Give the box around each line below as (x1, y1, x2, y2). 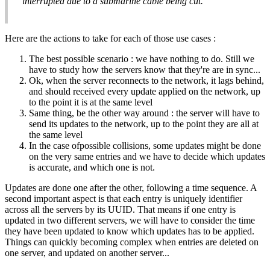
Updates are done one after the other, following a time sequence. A (5, 183, 257, 193)
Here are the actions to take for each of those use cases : (5, 33, 216, 44)
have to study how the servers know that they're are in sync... (29, 64, 260, 75)
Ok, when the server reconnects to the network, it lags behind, (29, 75, 264, 86)
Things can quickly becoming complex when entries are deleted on (5, 237, 259, 248)
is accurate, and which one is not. (29, 162, 155, 173)
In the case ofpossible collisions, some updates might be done (29, 140, 261, 151)
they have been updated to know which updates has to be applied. (5, 226, 254, 237)
